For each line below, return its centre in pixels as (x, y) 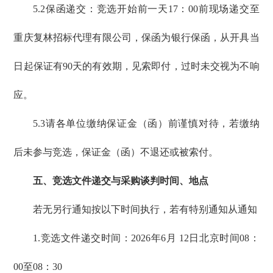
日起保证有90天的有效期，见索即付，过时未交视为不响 (136, 66)
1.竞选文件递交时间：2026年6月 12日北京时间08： (146, 238)
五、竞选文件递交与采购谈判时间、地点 (121, 181)
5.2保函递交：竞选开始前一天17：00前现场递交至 (146, 9)
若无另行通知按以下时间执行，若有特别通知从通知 (145, 210)
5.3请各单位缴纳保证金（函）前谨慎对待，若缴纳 (146, 124)
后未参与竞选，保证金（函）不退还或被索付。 (116, 152)
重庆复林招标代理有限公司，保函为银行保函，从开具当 (136, 38)
